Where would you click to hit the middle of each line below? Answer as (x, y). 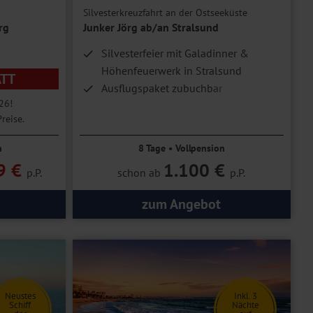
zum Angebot (182, 204)
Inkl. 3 (245, 296)
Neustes (20, 296)
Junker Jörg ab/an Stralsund (151, 28)
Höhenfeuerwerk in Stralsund (171, 71)
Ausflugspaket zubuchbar (161, 88)
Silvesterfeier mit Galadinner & (175, 53)
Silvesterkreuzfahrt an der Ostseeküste (165, 13)
